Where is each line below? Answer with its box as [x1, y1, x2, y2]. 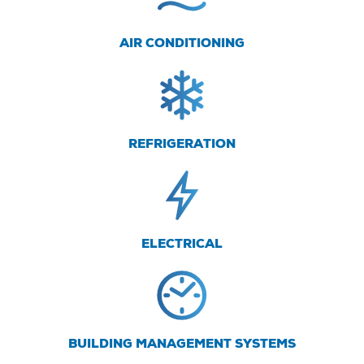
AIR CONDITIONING [119, 38, 245, 51]
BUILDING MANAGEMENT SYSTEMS [68, 339, 296, 352]
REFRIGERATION [128, 138, 236, 151]
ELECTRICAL [141, 239, 223, 252]
